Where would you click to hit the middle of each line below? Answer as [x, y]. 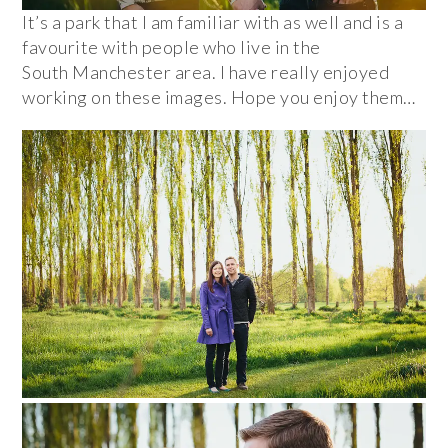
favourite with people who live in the [171, 46]
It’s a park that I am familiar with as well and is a [213, 21]
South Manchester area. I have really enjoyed [206, 71]
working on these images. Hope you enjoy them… [219, 96]
